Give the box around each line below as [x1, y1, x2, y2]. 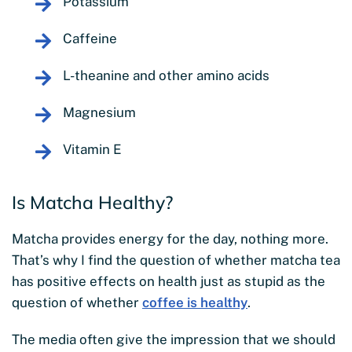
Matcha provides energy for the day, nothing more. [12, 231, 328, 247]
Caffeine [63, 31, 117, 47]
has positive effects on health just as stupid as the [12, 273, 325, 290]
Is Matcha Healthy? [12, 191, 173, 214]
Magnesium [63, 104, 136, 121]
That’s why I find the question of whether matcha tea [12, 252, 340, 269]
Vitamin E [63, 141, 122, 158]
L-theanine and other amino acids [63, 68, 269, 84]
